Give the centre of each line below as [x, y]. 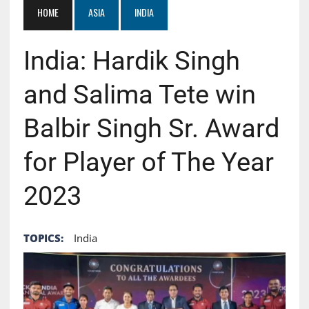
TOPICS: [43, 238]
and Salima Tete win [139, 94]
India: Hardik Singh [131, 60]
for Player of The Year [148, 162]
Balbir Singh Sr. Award [151, 128]
